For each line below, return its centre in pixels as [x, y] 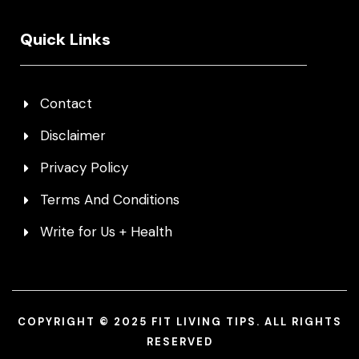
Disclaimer [73, 136]
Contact [66, 104]
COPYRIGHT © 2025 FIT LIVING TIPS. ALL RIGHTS [179, 322]
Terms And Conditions [110, 200]
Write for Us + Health [106, 232]
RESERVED [179, 342]
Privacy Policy [84, 168]
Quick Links [65, 40]
